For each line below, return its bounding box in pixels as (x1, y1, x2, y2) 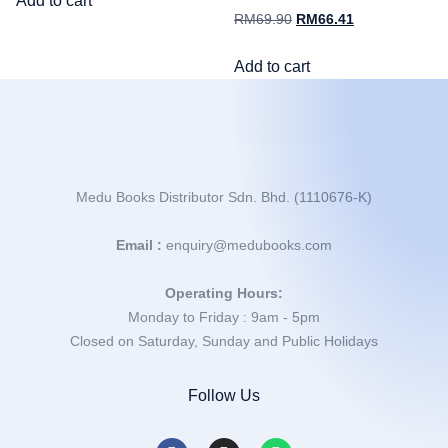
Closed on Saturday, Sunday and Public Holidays (70, 333, 378, 350)
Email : (116, 237, 166, 254)
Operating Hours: (165, 285, 283, 302)
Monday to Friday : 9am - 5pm (128, 309, 320, 326)
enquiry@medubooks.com (166, 237, 332, 254)
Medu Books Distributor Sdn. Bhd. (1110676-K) (76, 189, 372, 206)
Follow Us (188, 387, 260, 405)
